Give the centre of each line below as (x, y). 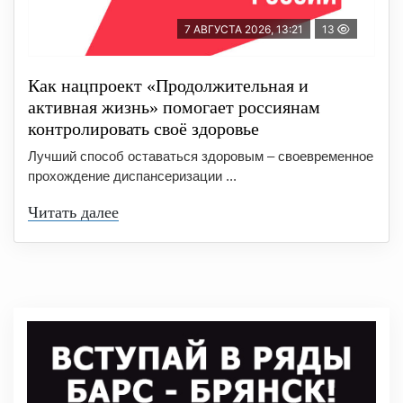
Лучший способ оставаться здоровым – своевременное (201, 156)
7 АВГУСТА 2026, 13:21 (244, 29)
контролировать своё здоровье (143, 128)
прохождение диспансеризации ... (132, 175)
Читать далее (73, 212)
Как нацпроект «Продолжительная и (168, 85)
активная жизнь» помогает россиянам (174, 107)
